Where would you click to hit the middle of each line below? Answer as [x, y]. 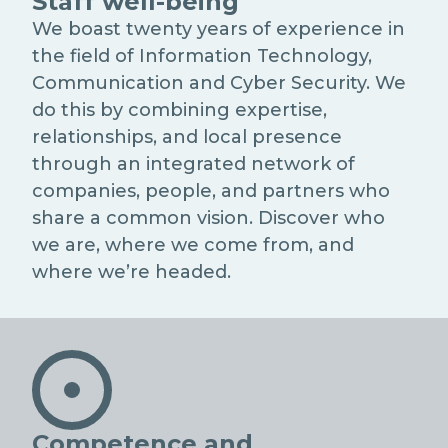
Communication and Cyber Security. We [219, 83]
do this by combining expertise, [179, 110]
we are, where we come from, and [193, 245]
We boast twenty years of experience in [218, 29]
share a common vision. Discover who [208, 218]
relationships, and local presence [187, 137]
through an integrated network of [193, 164]
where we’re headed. [131, 272]
